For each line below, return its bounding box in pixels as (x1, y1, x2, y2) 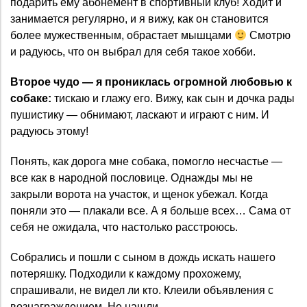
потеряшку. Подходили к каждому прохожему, (10, 268, 241, 280)
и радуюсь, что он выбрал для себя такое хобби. (10, 46, 256, 58)
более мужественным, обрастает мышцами (10, 29, 234, 42)
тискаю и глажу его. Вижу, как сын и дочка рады (51, 93, 295, 105)
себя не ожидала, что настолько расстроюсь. (10, 221, 238, 234)
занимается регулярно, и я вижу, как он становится (10, 13, 269, 25)
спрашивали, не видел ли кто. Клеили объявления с (10, 284, 273, 297)
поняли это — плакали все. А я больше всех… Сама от (10, 205, 291, 217)
